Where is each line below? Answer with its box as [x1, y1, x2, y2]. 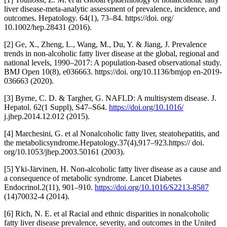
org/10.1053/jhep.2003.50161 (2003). [4, 147, 125, 156]
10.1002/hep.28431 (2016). [4, 22, 92, 31]
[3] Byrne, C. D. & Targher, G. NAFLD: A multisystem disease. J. [4, 93, 216, 102]
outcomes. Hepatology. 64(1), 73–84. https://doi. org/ [4, 13, 173, 22]
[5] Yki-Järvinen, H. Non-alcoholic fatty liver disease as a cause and [4, 164, 221, 173]
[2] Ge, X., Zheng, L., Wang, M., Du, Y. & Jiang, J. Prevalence [4, 40, 207, 49]
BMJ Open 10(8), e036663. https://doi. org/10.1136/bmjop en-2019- [4, 67, 222, 76]
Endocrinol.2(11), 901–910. [4, 182, 95, 192]
